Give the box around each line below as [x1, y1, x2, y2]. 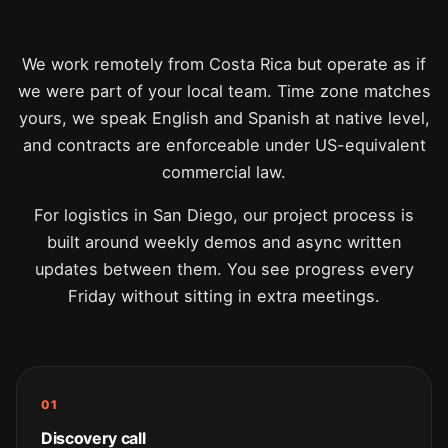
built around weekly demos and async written [46, 232, 402, 252]
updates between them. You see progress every [34, 259, 414, 279]
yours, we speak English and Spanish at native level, [18, 108, 430, 128]
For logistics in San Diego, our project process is [34, 205, 414, 225]
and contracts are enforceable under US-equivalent [22, 135, 426, 155]
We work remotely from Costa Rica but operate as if [22, 54, 426, 74]
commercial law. [162, 162, 286, 182]
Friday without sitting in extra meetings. [68, 286, 380, 306]
